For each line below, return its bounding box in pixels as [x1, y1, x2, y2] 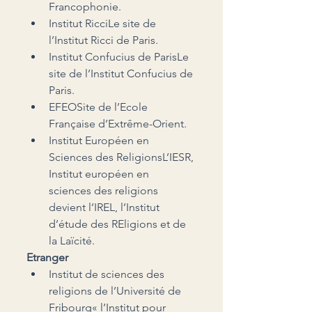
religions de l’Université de [49, 283, 184, 297]
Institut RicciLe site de [49, 16, 159, 30]
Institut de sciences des [49, 267, 167, 281]
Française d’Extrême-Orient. [49, 116, 187, 130]
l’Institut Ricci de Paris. [49, 33, 158, 47]
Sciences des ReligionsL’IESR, [49, 150, 196, 164]
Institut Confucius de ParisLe [49, 49, 192, 63]
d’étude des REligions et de [49, 217, 189, 231]
